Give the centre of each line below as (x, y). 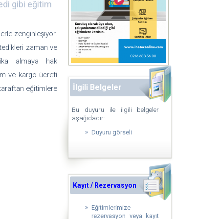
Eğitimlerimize (111, 208)
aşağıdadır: (89, 118)
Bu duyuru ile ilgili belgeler (116, 110)
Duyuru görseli (112, 132)
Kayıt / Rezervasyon (105, 185)
